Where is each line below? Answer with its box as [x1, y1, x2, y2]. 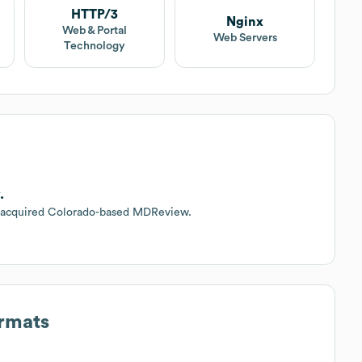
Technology [63, 40, 125, 52]
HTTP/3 [70, 7, 118, 21]
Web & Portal [61, 24, 127, 36]
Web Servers [213, 32, 277, 44]
